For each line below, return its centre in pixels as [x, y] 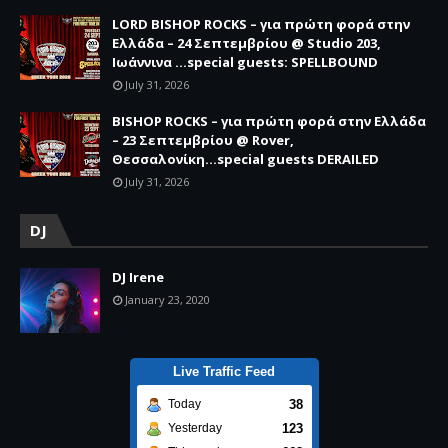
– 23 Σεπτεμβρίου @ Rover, [203, 139]
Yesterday [194, 427]
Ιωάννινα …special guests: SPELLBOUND [245, 61]
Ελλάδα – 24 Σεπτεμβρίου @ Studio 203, [246, 42]
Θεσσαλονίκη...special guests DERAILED [245, 158]
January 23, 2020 [167, 299]
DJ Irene [138, 276]
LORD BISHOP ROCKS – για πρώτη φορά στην [261, 23]
